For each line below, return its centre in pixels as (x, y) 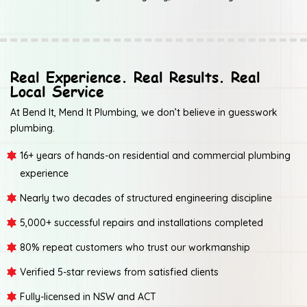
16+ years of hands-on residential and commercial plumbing (155, 155)
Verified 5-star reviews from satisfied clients (119, 272)
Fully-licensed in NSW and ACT (88, 296)
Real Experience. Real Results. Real (135, 76)
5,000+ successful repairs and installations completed (142, 222)
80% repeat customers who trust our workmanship (135, 247)
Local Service (57, 90)
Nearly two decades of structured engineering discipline (146, 198)
